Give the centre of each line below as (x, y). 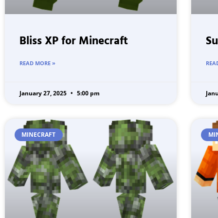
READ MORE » (37, 63)
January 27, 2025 (44, 93)
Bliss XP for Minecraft (74, 41)
